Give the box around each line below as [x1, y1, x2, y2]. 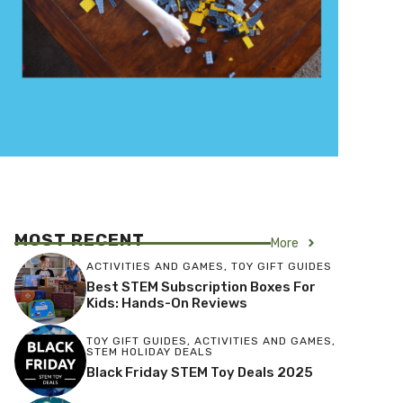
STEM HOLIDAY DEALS [86, 345, 213, 359]
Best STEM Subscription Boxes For [86, 279, 316, 296]
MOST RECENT [14, 228, 145, 250]
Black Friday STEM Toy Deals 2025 [86, 364, 313, 381]
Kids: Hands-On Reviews [86, 295, 247, 312]
